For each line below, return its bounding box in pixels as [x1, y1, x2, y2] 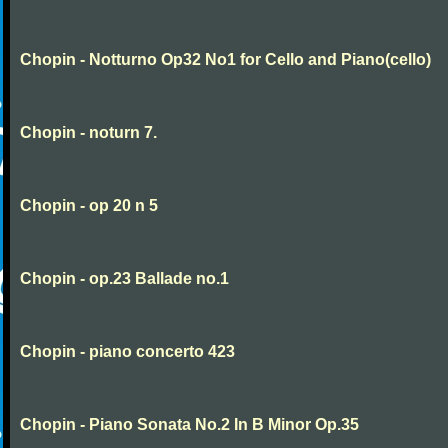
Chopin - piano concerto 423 [20, 343, 235, 360]
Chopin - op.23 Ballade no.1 [20, 270, 229, 287]
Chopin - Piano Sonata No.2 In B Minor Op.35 [20, 416, 359, 433]
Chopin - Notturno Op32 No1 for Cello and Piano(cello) [20, 51, 431, 68]
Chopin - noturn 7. [20, 124, 157, 141]
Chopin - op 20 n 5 [20, 197, 158, 214]
